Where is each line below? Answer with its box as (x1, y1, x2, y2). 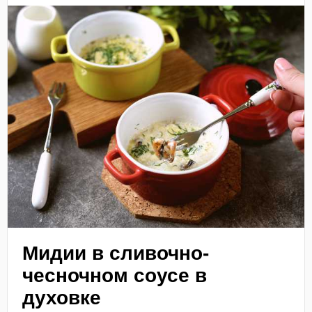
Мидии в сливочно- (22, 242, 210, 265)
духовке (22, 287, 102, 309)
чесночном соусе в (22, 265, 208, 287)
